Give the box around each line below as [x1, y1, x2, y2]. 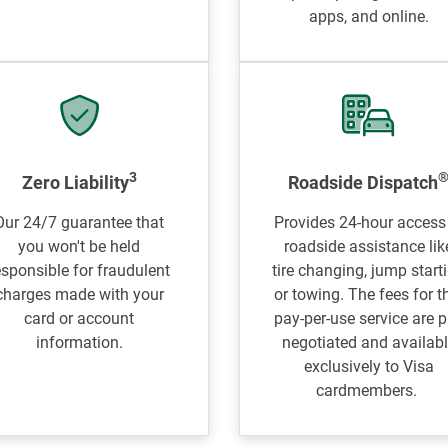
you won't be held [18, 237, 141, 256]
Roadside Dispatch [288, 172, 439, 193]
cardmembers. [316, 381, 422, 400]
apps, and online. [308, 7, 429, 26]
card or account [24, 309, 135, 328]
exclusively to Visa [303, 357, 434, 376]
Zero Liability [21, 172, 129, 193]
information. [35, 333, 123, 352]
